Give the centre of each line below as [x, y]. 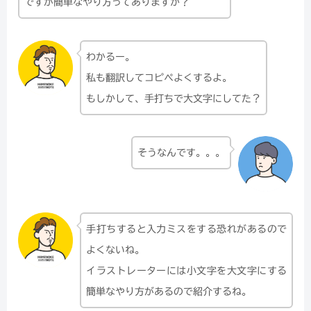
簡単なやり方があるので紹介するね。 [169, 292]
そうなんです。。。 [181, 153]
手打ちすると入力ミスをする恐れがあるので [186, 229]
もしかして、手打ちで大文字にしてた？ [174, 98]
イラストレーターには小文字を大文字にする [186, 271]
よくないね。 [116, 250]
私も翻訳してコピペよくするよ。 [159, 77]
